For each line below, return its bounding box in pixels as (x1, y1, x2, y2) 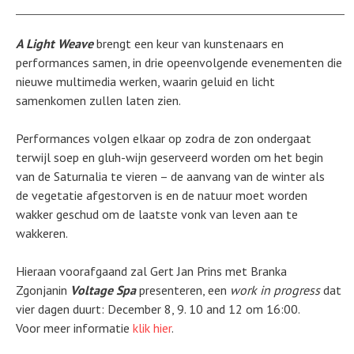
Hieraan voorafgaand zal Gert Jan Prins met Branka (15, 263, 287, 279)
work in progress (229, 282, 320, 298)
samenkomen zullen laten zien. (15, 92, 181, 108)
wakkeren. (15, 225, 68, 241)
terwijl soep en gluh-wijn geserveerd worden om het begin (15, 149, 323, 165)
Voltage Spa (70, 282, 139, 298)
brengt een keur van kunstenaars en (92, 36, 284, 51)
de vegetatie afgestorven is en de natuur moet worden (15, 187, 307, 203)
